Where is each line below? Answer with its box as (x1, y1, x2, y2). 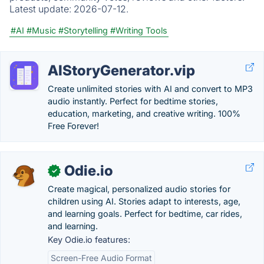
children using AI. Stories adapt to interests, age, (48, 196, 240, 206)
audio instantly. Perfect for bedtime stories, (48, 96, 218, 106)
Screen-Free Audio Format (51, 253, 152, 263)
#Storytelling (58, 25, 108, 35)
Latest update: (9, 3, 74, 15)
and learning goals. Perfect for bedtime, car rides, (48, 209, 242, 219)
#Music (27, 25, 56, 35)
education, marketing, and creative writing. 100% (48, 108, 240, 118)
